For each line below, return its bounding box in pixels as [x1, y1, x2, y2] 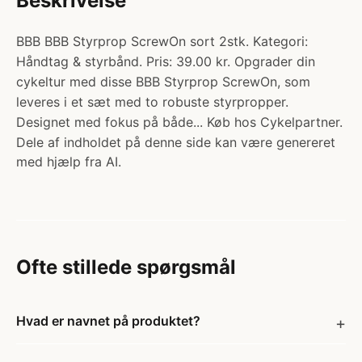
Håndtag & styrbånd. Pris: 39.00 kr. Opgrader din [16, 53, 315, 69]
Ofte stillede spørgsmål [16, 255, 236, 279]
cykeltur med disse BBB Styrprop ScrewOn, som [16, 74, 310, 90]
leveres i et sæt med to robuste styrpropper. [16, 94, 288, 110]
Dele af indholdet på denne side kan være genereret [16, 134, 335, 150]
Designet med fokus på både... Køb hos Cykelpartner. [16, 114, 343, 130]
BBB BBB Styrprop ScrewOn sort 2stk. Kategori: [16, 33, 308, 49]
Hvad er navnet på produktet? [16, 313, 200, 329]
